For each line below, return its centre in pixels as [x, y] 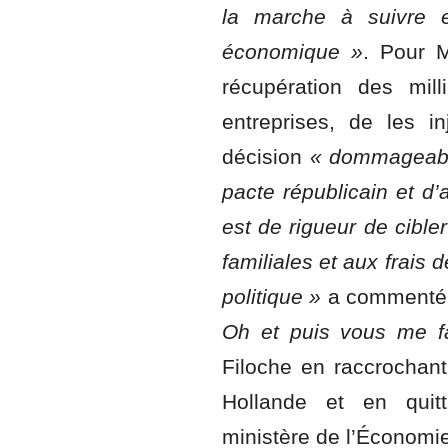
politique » [272, 296]
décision [266, 156]
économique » [292, 51]
